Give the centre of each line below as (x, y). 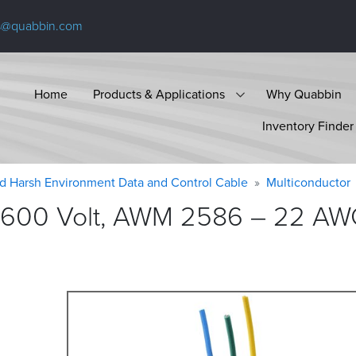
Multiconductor (308, 182)
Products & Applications (159, 94)
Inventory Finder (308, 126)
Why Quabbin (304, 94)
